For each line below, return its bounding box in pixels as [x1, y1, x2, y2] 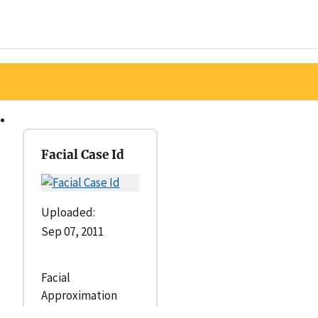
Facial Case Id [40, 146, 124, 163]
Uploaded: [40, 204, 95, 220]
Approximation [40, 287, 117, 303]
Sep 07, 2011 [40, 223, 104, 239]
